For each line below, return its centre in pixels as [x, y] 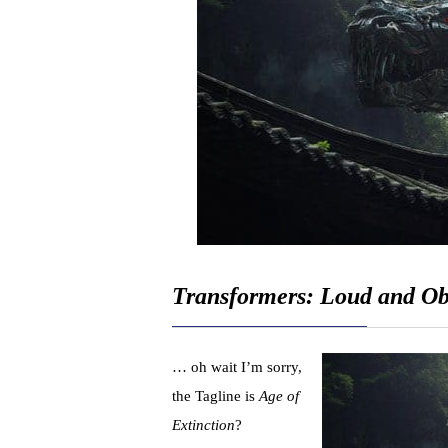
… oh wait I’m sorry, [237, 367]
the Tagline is [215, 396]
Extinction [203, 425]
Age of [279, 396]
